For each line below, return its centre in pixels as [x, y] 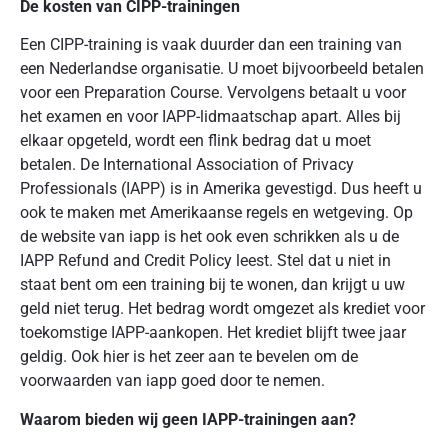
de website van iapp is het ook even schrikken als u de [209, 237]
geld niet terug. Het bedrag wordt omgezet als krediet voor [222, 309]
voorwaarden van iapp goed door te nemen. [172, 381]
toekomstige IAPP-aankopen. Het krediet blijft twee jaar [213, 333]
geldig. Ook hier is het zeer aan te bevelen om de [189, 357]
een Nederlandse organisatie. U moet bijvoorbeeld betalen [222, 69]
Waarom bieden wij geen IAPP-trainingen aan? [188, 419]
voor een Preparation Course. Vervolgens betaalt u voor [213, 93]
